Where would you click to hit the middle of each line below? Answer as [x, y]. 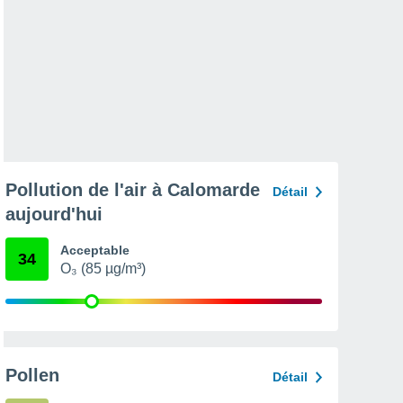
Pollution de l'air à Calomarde [133, 190]
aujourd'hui [54, 214]
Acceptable [95, 250]
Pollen [32, 375]
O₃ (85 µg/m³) [103, 269]
